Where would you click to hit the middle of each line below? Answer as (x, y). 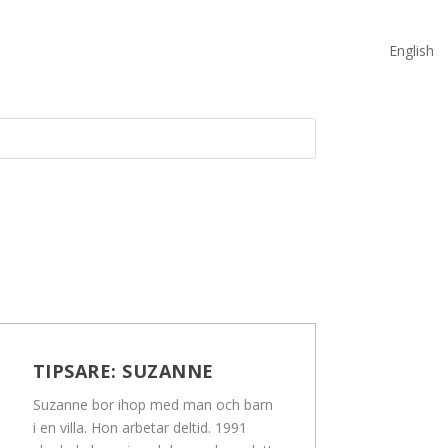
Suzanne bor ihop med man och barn (152, 405)
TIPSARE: (77, 371)
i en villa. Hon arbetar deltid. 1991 (139, 428)
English (411, 50)
